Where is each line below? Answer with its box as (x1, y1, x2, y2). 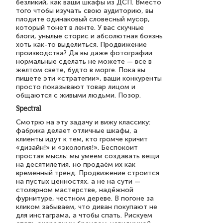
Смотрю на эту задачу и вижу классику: (16, 118, 150, 126)
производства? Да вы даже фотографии (16, 49, 152, 57)
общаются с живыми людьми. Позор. (16, 91, 141, 100)
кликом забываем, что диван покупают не (16, 203, 157, 211)
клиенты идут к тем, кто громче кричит (16, 135, 148, 143)
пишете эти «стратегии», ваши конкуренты (16, 74, 162, 83)
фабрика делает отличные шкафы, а (16, 126, 137, 135)
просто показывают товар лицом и (16, 83, 135, 91)
